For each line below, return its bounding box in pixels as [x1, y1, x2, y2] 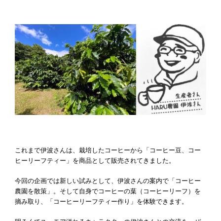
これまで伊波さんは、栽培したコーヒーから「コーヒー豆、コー [15, 146, 201, 155]
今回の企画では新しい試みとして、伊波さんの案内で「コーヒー [15, 177, 201, 185]
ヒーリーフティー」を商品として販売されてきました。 [15, 156, 175, 165]
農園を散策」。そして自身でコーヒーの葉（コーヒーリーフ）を [15, 187, 201, 196]
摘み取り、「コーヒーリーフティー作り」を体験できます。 [15, 197, 188, 206]
